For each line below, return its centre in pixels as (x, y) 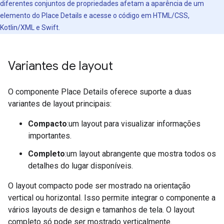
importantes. (50, 135)
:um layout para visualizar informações (134, 123)
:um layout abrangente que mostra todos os (140, 153)
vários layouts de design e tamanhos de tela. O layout (101, 209)
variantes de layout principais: (60, 103)
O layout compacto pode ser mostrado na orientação (99, 185)
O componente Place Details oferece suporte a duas (100, 91)
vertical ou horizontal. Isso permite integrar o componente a (112, 197)
